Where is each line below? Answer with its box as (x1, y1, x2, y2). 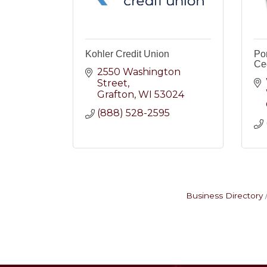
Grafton (97, 89, 134, 100)
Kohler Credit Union (85, 49, 169, 59)
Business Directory (185, 191, 263, 200)
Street (97, 77, 128, 89)
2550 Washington (97, 66, 181, 77)
